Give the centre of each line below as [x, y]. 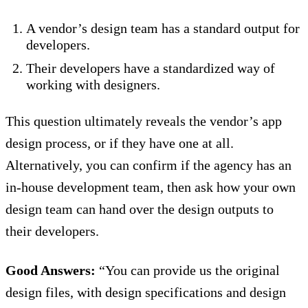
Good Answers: [51, 271]
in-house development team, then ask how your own [151, 187]
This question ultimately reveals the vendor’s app [144, 121]
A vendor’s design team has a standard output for [163, 29]
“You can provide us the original [188, 271]
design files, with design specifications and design [146, 293]
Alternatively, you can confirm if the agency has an [148, 165]
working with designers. [93, 85]
